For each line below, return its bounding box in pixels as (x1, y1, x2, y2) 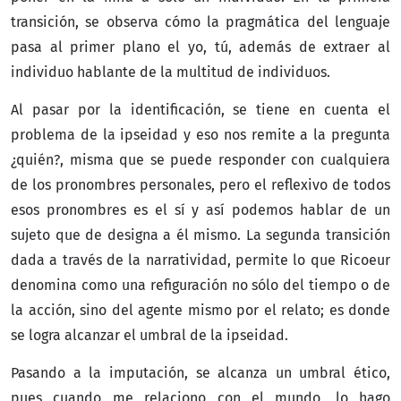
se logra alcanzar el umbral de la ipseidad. (11, 326, 288, 344)
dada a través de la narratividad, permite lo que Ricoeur (11, 251, 390, 269)
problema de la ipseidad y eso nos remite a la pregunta (11, 125, 390, 143)
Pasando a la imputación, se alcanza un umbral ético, (11, 363, 390, 381)
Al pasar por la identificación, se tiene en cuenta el (11, 100, 390, 118)
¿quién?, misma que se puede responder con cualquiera (11, 150, 390, 168)
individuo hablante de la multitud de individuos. (11, 63, 330, 81)
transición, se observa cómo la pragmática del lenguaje (11, 13, 390, 30)
